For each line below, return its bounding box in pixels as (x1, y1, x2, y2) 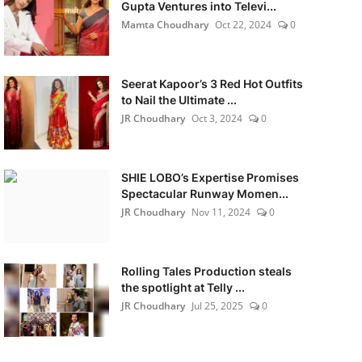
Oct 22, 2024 (214, 18, 271, 32)
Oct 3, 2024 (191, 112, 242, 125)
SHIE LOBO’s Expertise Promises (120, 170, 299, 184)
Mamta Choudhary (120, 18, 208, 32)
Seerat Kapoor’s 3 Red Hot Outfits (120, 77, 303, 90)
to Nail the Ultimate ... (120, 93, 237, 107)
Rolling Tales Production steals (120, 264, 292, 278)
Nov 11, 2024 (191, 205, 250, 219)
